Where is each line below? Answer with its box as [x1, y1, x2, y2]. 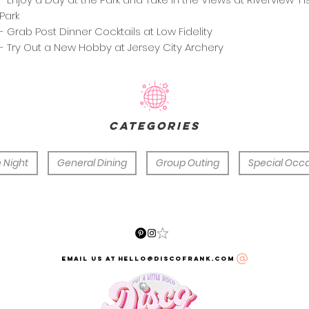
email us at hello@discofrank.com [61, 255, 235, 262]
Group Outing [156, 156, 219, 170]
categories [109, 119, 200, 132]
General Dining [57, 156, 127, 170]
